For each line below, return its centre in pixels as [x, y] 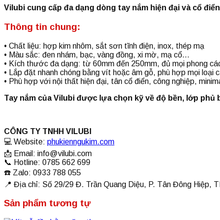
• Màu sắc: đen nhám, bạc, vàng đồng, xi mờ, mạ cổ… [97, 55]
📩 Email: [21, 153]
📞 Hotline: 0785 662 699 [47, 162]
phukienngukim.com [81, 141]
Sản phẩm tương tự [47, 203]
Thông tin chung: [42, 27]
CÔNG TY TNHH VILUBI [48, 131]
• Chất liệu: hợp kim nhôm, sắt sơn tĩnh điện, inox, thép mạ [104, 46]
